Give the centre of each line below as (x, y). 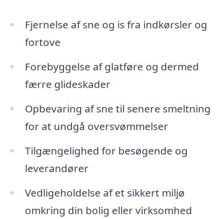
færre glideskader (67, 84)
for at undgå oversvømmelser (96, 126)
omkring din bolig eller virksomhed (108, 210)
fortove (43, 42)
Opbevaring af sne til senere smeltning (118, 108)
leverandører (56, 168)
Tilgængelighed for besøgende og (106, 150)
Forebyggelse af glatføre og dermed (112, 67)
